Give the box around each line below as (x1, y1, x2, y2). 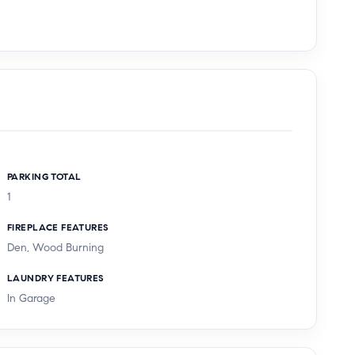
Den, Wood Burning (7, 241, 104, 255)
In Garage (7, 292, 55, 306)
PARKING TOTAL (7, 170, 82, 183)
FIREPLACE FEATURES (7, 221, 109, 234)
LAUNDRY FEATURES (7, 272, 104, 284)
